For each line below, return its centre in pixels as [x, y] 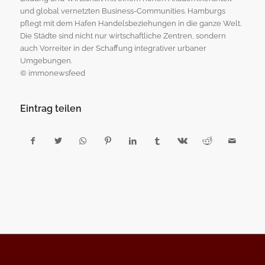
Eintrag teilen [51, 108]
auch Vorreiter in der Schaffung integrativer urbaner [113, 48]
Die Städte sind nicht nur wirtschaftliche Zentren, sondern [123, 35]
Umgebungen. [46, 60]
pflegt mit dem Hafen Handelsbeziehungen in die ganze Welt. [130, 23]
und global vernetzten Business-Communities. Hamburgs [122, 11]
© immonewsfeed [52, 73]
